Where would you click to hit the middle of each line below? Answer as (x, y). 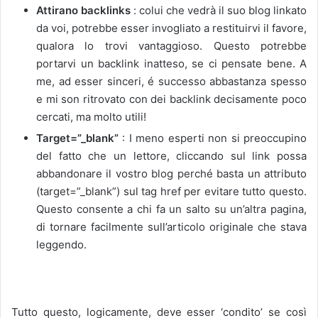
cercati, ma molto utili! (91, 116)
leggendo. (61, 244)
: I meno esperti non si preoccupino (213, 138)
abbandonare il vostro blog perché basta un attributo (171, 173)
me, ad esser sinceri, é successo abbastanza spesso (171, 81)
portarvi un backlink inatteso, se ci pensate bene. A (171, 63)
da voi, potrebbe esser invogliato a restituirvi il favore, (171, 28)
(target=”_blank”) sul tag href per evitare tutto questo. (171, 191)
